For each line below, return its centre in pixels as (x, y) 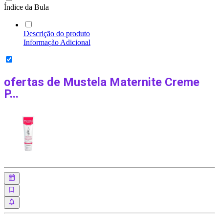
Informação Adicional (57, 42)
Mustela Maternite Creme (131, 82)
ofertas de (33, 82)
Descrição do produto (57, 33)
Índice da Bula (26, 7)
